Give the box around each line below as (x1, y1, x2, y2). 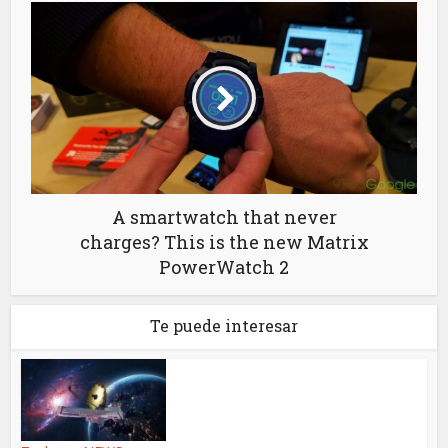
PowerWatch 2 (159, 255, 289, 280)
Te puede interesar (150, 315, 298, 337)
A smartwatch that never (111, 205, 337, 230)
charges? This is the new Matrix (79, 230, 369, 255)
